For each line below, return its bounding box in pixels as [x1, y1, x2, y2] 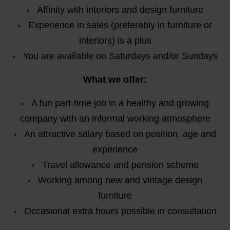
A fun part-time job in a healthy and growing [31, 98, 209, 109]
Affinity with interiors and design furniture [37, 5, 203, 15]
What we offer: [83, 74, 147, 85]
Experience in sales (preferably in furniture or [28, 20, 212, 31]
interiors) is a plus [79, 35, 151, 46]
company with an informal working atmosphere [20, 113, 210, 124]
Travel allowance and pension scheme [42, 160, 199, 170]
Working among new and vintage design [38, 175, 202, 186]
